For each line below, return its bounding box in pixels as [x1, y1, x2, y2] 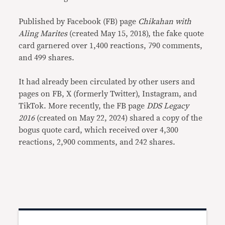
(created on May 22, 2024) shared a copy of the [35, 114, 203, 122]
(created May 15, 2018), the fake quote [69, 29, 204, 38]
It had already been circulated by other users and [19, 77, 195, 86]
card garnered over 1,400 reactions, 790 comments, [19, 41, 203, 50]
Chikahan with [138, 17, 192, 26]
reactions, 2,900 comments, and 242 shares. [19, 138, 176, 146]
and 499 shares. [19, 53, 75, 62]
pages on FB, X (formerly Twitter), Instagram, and [19, 89, 197, 98]
